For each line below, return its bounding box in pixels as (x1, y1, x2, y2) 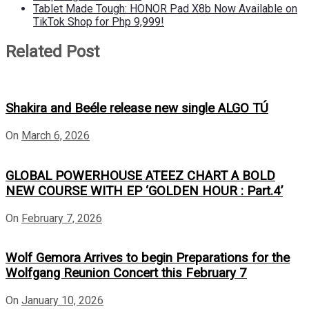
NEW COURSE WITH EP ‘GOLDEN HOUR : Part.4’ (6, 183, 283, 199)
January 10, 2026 (21, 294, 103, 308)
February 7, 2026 (21, 211, 102, 225)
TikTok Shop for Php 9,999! (33, 14, 164, 28)
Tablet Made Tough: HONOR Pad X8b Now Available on (33, 1, 297, 15)
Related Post (6, 41, 99, 61)
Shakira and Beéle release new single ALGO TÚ (6, 101, 268, 117)
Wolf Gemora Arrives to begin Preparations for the (6, 250, 290, 266)
